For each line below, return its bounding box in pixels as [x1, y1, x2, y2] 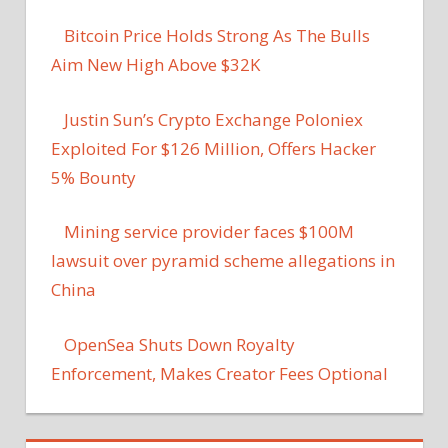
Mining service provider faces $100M [63, 220, 354, 244]
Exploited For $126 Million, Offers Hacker [51, 136, 376, 160]
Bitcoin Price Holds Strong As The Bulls [63, 24, 370, 48]
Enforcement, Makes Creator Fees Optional [51, 361, 388, 385]
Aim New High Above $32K [51, 53, 260, 77]
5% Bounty [51, 165, 136, 189]
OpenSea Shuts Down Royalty [63, 332, 295, 356]
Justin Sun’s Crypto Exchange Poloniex [63, 107, 363, 131]
